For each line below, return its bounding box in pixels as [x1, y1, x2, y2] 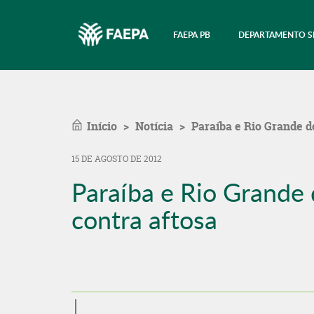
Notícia [135, 118, 173, 134]
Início [87, 118, 117, 134]
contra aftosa [71, 202, 217, 237]
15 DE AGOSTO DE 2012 [71, 153, 162, 165]
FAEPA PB [173, 29, 210, 41]
